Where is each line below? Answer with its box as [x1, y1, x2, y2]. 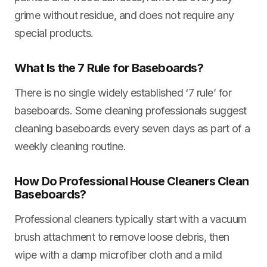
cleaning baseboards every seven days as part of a [14, 122, 250, 135]
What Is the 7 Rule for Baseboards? [14, 60, 203, 75]
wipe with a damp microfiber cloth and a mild [14, 248, 222, 261]
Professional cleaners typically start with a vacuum [14, 212, 247, 225]
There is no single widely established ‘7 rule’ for [14, 86, 231, 99]
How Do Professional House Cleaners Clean [14, 173, 249, 188]
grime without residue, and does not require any [14, 8, 234, 21]
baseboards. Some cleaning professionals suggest [14, 104, 247, 117]
